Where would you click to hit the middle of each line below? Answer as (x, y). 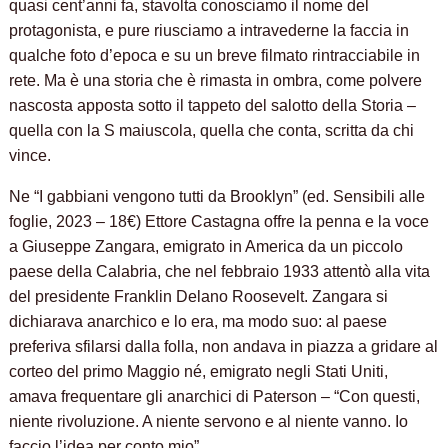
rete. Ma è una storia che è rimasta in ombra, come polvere (216, 81)
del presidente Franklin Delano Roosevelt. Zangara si (199, 297)
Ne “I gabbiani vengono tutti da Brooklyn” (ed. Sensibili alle (217, 197)
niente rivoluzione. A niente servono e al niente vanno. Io (209, 422)
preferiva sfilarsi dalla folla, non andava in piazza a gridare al (224, 347)
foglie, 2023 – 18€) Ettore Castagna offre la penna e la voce (219, 222)
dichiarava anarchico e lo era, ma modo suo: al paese (198, 322)
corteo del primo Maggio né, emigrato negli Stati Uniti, (199, 372)
